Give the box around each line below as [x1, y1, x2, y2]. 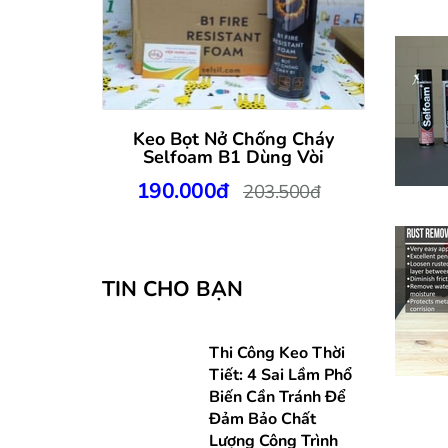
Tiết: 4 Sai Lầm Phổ [208, 363, 352, 386]
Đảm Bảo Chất [208, 407, 316, 430]
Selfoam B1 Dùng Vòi [142, 144, 324, 169]
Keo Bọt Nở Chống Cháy [132, 126, 334, 151]
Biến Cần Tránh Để [208, 385, 346, 408]
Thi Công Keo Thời [208, 341, 345, 364]
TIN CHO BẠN [102, 274, 243, 303]
